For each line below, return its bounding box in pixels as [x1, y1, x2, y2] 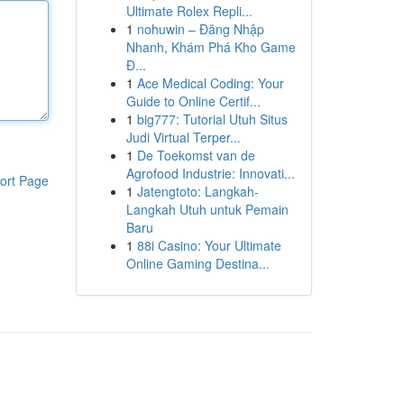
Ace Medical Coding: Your [136, 74, 284, 92]
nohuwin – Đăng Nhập [136, 20, 264, 38]
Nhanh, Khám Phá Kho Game [125, 38, 296, 56]
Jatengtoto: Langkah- [136, 182, 259, 200]
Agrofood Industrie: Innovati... [125, 164, 295, 182]
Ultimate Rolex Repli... [125, 2, 252, 20]
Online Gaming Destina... [125, 254, 270, 272]
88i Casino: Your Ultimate [136, 236, 281, 254]
